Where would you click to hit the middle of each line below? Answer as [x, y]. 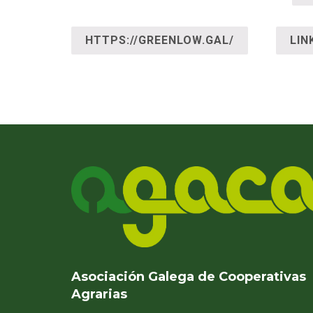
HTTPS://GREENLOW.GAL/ [160, 40]
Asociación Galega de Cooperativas [189, 276]
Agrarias [99, 294]
